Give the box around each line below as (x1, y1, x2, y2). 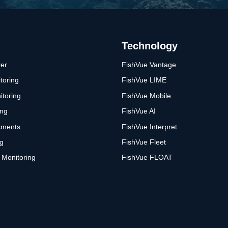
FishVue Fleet (122, 137, 166, 146)
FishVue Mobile (122, 91, 171, 100)
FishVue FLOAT (122, 153, 173, 162)
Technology (122, 40, 178, 52)
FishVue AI (122, 107, 156, 116)
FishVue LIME (122, 76, 166, 84)
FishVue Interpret (122, 122, 177, 131)
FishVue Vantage (122, 61, 176, 69)
